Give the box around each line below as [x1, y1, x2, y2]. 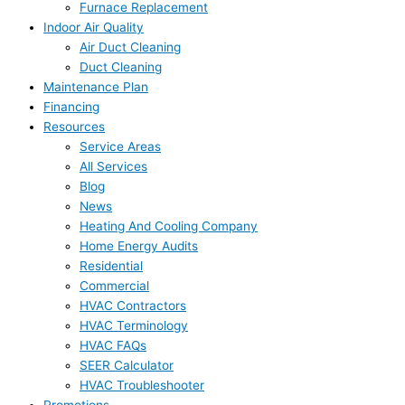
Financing [43, 99, 99, 115]
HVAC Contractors [80, 298, 186, 314]
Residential [80, 259, 143, 274]
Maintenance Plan [43, 80, 148, 95]
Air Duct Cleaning [80, 40, 181, 55]
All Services [80, 159, 147, 174]
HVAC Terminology [80, 318, 188, 334]
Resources [43, 119, 105, 135]
